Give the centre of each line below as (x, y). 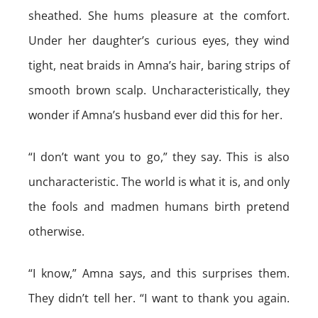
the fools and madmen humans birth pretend (159, 207)
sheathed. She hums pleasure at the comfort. (159, 16)
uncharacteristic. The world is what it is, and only (159, 182)
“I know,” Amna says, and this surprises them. (159, 273)
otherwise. (56, 231)
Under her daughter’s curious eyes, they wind (159, 40)
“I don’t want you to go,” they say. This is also (159, 157)
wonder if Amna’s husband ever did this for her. (155, 115)
